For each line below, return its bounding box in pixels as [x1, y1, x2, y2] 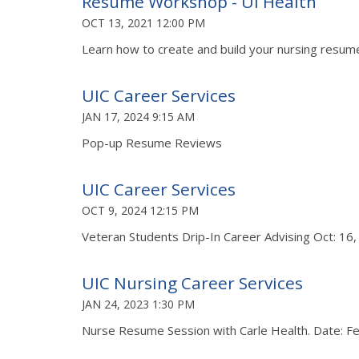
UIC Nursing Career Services [82, 271, 303, 294]
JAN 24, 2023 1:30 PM [82, 296, 195, 312]
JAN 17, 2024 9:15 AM [82, 108, 195, 124]
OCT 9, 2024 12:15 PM [82, 202, 199, 218]
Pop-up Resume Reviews [82, 134, 222, 151]
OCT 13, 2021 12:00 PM [82, 14, 205, 30]
